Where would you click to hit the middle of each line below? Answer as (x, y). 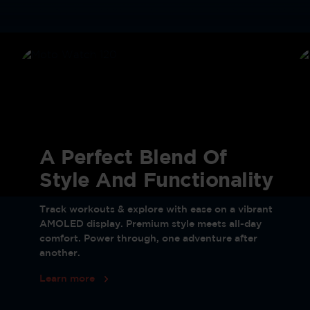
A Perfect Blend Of (133, 158)
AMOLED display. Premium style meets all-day (151, 224)
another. (60, 253)
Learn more (67, 279)
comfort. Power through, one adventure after (149, 238)
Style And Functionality (156, 181)
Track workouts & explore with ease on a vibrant (156, 209)
